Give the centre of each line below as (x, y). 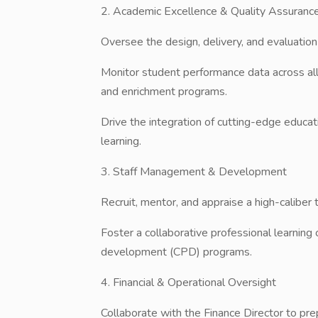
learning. (121, 141)
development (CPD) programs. (176, 252)
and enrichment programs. (164, 92)
